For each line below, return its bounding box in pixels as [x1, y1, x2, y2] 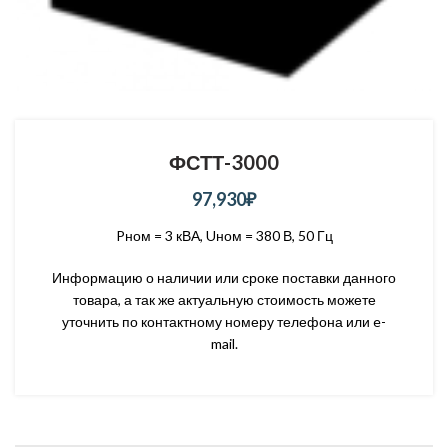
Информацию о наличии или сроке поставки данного [52, 269, 396, 286]
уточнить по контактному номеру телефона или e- [62, 313, 386, 330]
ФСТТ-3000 [169, 150, 279, 174]
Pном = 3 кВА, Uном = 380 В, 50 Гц [115, 227, 333, 244]
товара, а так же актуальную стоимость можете [72, 291, 376, 308]
